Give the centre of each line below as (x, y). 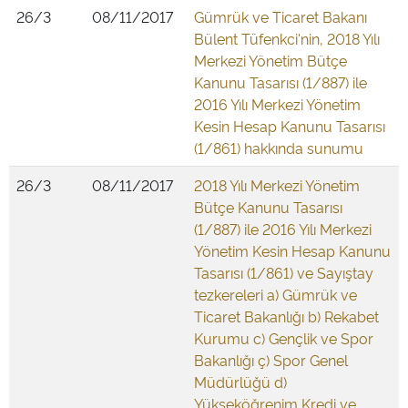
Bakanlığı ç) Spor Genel (271, 360)
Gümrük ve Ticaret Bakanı (280, 16)
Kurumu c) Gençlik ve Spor (284, 338)
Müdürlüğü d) (240, 382)
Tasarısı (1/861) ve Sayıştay (284, 272)
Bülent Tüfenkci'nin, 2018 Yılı (287, 38)
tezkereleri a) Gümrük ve (275, 294)
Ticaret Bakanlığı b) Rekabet (286, 316)
